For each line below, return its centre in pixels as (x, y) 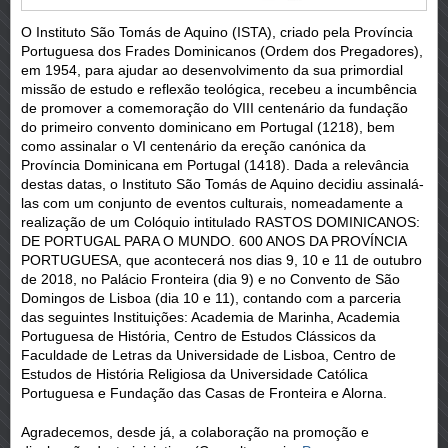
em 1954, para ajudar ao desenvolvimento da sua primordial (212, 69)
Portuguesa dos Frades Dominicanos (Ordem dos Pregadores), (222, 50)
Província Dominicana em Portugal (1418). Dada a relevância (215, 164)
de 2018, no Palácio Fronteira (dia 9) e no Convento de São (210, 278)
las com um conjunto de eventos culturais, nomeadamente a (212, 202)
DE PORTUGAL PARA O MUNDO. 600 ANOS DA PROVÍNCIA (213, 240)
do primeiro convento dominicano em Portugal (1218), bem (208, 126)
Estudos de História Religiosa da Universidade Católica (194, 373)
